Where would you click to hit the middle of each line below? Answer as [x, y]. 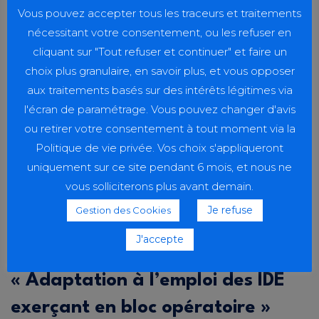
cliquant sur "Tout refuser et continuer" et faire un [159, 51]
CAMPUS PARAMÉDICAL [78, 225]
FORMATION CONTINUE [189, 225]
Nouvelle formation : [101, 254]
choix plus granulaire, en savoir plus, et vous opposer [159, 70]
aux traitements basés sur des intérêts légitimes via [159, 90]
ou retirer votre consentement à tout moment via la [159, 129]
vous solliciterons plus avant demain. [159, 187]
